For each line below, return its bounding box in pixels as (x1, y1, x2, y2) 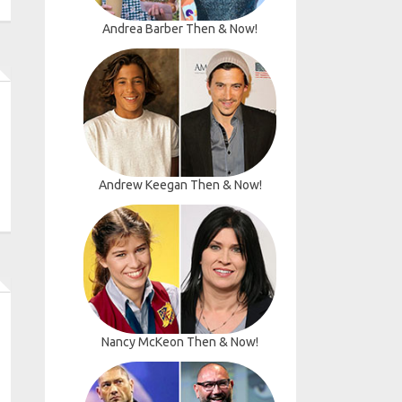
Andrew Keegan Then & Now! (98, 178, 262, 193)
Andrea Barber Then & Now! (102, 22, 258, 37)
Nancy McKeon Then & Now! (101, 334, 258, 349)
